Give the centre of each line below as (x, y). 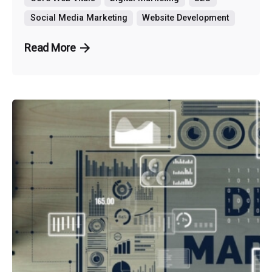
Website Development (186, 18)
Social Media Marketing (79, 18)
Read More (50, 47)
